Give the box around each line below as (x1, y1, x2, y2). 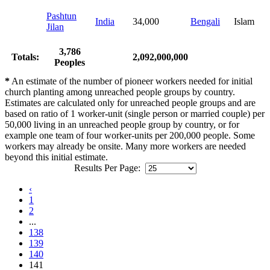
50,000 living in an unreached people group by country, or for (5, 119, 239, 130)
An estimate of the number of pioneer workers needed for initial (10, 76, 253, 87)
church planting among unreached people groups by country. (5, 87, 235, 98)
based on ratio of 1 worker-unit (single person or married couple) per (5, 108, 265, 119)
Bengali (190, 16, 220, 27)
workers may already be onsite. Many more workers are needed (5, 141, 246, 152)
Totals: (11, 52, 39, 63)
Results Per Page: (74, 163, 143, 174)
